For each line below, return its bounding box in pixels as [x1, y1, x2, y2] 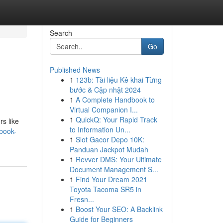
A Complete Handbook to [75, 95, 155, 105]
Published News [49, 65, 100, 75]
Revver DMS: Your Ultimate [75, 154, 162, 164]
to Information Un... [69, 124, 130, 134]
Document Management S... [69, 164, 158, 174]
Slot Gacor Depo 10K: [75, 134, 144, 144]
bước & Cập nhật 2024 [69, 85, 141, 95]
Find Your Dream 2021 [75, 174, 147, 184]
